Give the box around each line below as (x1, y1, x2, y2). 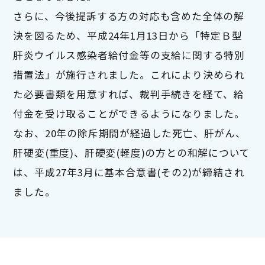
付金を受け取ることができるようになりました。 (13, 106, 245, 121)
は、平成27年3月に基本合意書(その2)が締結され (13, 165, 245, 180)
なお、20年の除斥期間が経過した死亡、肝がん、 (13, 126, 246, 141)
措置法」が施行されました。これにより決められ (13, 67, 245, 82)
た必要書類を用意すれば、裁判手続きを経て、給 (13, 87, 244, 102)
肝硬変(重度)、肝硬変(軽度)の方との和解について (13, 146, 250, 160)
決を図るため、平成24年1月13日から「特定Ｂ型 (13, 28, 243, 43)
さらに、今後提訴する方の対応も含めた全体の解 (13, 9, 244, 24)
